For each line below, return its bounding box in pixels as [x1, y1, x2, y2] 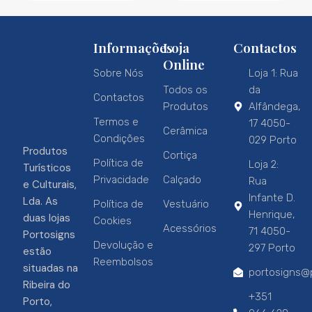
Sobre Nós [93, 67, 143, 80]
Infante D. [249, 192, 295, 205]
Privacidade [93, 173, 149, 187]
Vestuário [163, 198, 209, 211]
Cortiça [163, 149, 197, 162]
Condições [93, 132, 145, 146]
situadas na [23, 261, 78, 276]
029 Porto [249, 134, 297, 147]
